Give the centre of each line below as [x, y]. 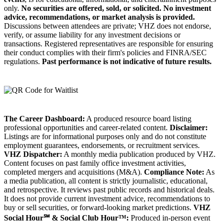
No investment [187, 8]
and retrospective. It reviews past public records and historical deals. [109, 190]
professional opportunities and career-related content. [87, 128]
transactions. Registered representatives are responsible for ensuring [109, 44]
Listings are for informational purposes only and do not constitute [105, 137]
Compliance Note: [174, 172]
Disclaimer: [189, 128]
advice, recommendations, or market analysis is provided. [99, 17]
